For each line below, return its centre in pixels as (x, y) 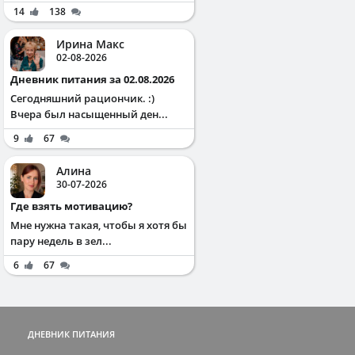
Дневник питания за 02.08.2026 (96, 79)
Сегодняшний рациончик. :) (82, 98)
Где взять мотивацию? (74, 206)
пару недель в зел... (61, 240)
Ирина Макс (90, 44)
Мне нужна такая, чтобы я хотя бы (99, 225)
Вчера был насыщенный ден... (89, 114)
